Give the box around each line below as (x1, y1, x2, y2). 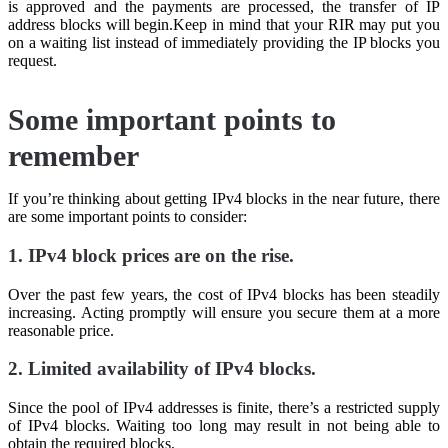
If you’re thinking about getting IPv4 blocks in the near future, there (8, 190, 440, 208)
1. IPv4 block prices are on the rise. (8, 244, 294, 266)
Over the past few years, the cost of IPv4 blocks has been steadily (8, 285, 440, 303)
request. (8, 52, 57, 70)
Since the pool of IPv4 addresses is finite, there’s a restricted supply (8, 398, 440, 416)
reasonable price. (8, 321, 114, 339)
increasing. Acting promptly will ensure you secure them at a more (8, 303, 440, 321)
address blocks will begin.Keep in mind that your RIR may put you (8, 16, 440, 34)
